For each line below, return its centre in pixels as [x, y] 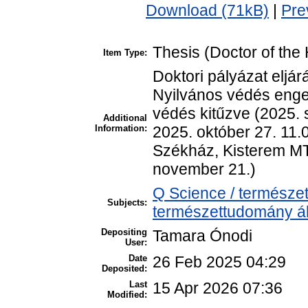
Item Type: [125, 53]
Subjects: [127, 203]
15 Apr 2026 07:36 [218, 288]
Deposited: [124, 269]
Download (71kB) [207, 11]
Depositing [124, 232]
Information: [121, 129]
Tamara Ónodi [202, 236]
